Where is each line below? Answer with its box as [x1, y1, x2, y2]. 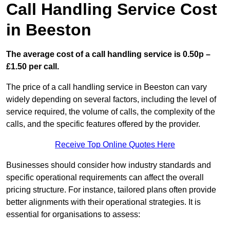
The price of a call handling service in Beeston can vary [6, 83, 207, 92]
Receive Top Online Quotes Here [55, 140, 175, 149]
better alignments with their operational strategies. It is [6, 198, 201, 207]
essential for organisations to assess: [6, 210, 140, 219]
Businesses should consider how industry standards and [6, 161, 211, 170]
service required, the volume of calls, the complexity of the [6, 107, 215, 117]
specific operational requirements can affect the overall [6, 173, 204, 182]
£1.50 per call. [6, 62, 59, 71]
